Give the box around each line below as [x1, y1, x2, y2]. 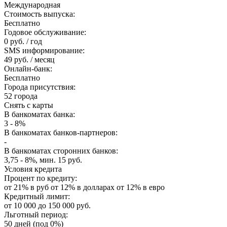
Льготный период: [4, 210, 68, 219]
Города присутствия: [4, 83, 75, 92]
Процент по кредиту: [4, 174, 77, 183]
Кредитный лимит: [4, 192, 70, 201]
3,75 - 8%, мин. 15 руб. [4, 156, 82, 165]
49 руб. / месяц [4, 55, 55, 64]
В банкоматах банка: [4, 110, 75, 119]
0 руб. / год [4, 37, 42, 46]
